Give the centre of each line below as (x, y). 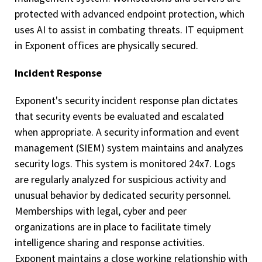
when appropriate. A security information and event (127, 132)
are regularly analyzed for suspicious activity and (120, 179)
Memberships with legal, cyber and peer (101, 211)
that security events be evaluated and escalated (119, 116)
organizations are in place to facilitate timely (113, 227)
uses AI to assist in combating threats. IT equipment (129, 30)
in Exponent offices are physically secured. (106, 45)
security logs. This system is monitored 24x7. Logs (125, 163)
